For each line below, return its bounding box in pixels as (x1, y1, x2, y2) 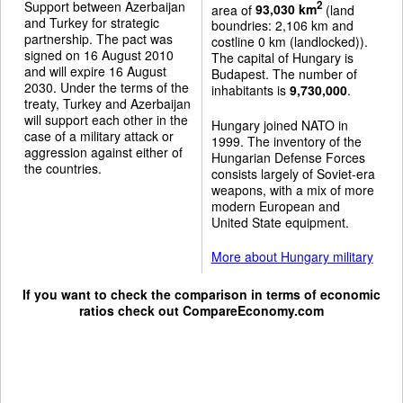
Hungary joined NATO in (210, 115, 348, 134)
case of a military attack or (24, 126, 174, 145)
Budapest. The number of (210, 65, 357, 84)
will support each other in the (24, 110, 188, 129)
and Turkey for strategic (24, 13, 159, 31)
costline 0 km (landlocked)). (210, 32, 368, 51)
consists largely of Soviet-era (210, 164, 375, 183)
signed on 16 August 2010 (24, 45, 174, 64)
